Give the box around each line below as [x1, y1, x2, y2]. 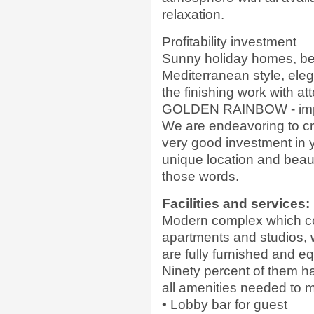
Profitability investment [162, 34, 296, 49]
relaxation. [162, 6, 224, 22]
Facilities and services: [162, 196, 310, 211]
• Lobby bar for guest [162, 296, 287, 312]
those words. [162, 168, 239, 184]
